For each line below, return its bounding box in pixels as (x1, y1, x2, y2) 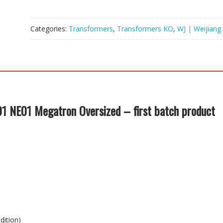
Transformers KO (116, 24, 173, 34)
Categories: (30, 24, 69, 34)
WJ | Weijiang (177, 24, 221, 34)
